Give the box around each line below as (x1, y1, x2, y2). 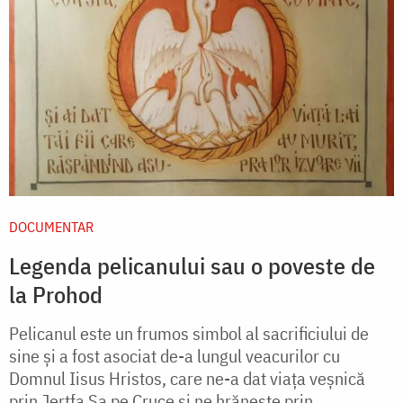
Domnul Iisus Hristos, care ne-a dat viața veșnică (9, 365, 365, 390)
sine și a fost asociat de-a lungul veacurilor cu (9, 343, 340, 368)
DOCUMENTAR (9, 217, 94, 236)
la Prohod (9, 278, 103, 309)
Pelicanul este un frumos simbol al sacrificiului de (9, 320, 369, 345)
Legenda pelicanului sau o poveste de (9, 249, 375, 281)
